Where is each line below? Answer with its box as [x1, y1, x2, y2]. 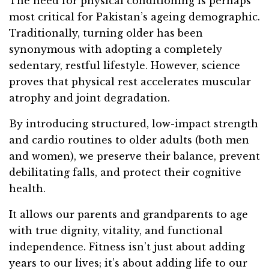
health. [9, 183, 46, 195]
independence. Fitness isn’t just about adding [9, 241, 245, 253]
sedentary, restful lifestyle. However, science [9, 59, 240, 72]
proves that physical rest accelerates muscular [9, 76, 251, 88]
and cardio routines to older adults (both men [9, 134, 249, 147]
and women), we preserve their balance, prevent [9, 150, 260, 163]
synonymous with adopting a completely [9, 43, 222, 56]
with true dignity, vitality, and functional [9, 225, 223, 237]
